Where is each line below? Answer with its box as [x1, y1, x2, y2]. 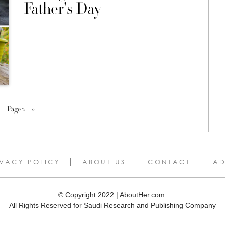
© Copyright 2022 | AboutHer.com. [58, 190, 167, 199]
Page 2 [7, 104, 25, 114]
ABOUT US [82, 157, 126, 166]
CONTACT [147, 157, 191, 166]
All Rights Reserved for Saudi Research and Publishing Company [9, 201, 216, 209]
